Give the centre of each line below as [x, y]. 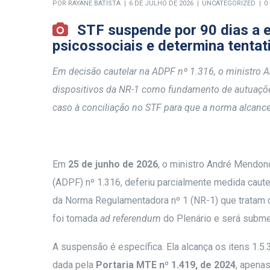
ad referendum [130, 218]
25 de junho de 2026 [113, 164]
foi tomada [76, 218]
